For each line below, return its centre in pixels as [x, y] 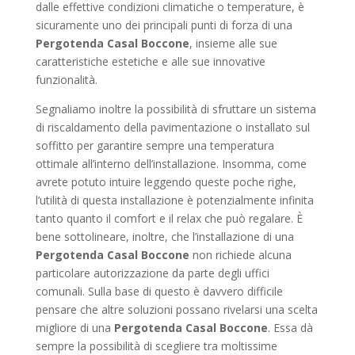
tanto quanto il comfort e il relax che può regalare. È [169, 218]
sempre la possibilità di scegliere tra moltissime [156, 346]
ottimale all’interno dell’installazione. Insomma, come [171, 164]
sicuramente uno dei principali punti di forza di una [164, 25]
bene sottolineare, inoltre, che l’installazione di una [164, 237]
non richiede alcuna [240, 255]
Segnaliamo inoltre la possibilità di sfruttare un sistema [176, 109]
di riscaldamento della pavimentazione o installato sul [172, 127]
